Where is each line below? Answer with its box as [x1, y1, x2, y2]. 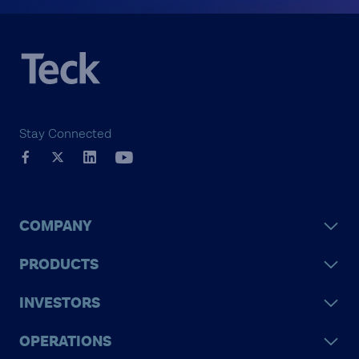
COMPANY [19, 217, 91, 236]
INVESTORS [19, 294, 100, 313]
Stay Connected [19, 127, 111, 141]
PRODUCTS [19, 256, 99, 274]
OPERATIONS [19, 333, 111, 351]
